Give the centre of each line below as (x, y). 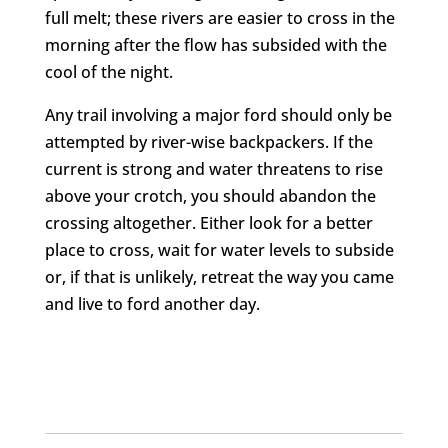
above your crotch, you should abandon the (210, 195)
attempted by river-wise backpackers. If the (208, 141)
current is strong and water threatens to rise (213, 168)
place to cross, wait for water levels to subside (219, 249)
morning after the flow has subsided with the (215, 44)
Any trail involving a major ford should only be (218, 114)
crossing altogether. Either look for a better (208, 222)
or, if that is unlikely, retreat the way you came (219, 276)
